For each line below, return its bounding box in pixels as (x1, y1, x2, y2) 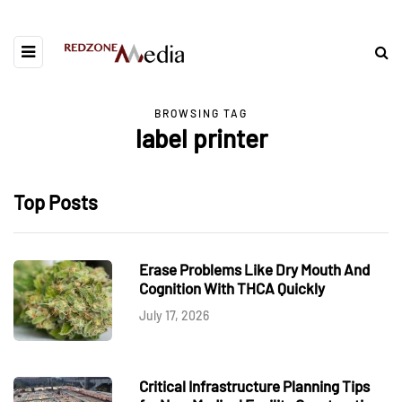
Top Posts (13, 190, 98, 214)
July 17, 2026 (139, 308, 209, 323)
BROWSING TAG (154, 107, 248, 119)
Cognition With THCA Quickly (139, 279, 325, 297)
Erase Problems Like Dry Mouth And (139, 260, 370, 278)
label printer (135, 123, 267, 153)
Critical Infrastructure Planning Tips (139, 377, 370, 395)
